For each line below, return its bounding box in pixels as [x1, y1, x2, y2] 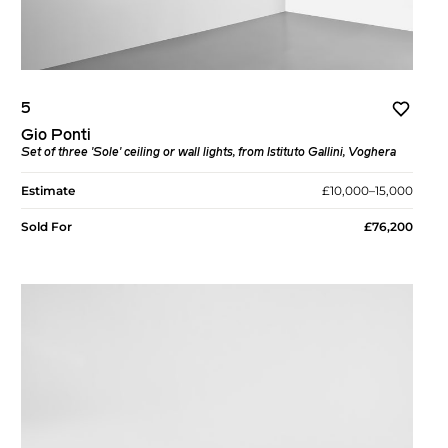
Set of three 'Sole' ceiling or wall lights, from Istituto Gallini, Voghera [21, 147, 397, 160]
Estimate [21, 183, 76, 199]
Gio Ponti [21, 128, 92, 145]
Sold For [21, 219, 73, 235]
